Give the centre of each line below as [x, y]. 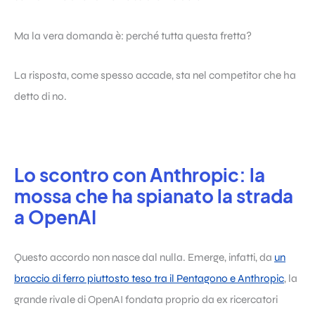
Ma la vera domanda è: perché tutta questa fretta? [133, 36]
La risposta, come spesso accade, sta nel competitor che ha [155, 75]
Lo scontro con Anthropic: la [140, 174]
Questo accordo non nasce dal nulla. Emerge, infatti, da [144, 258]
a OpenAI [55, 217]
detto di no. [40, 96]
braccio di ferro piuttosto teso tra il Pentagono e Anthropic [149, 279]
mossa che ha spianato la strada [154, 195]
